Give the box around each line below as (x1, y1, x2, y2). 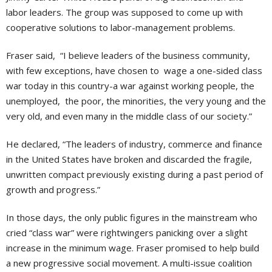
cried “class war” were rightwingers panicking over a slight (6, 226, 248, 239)
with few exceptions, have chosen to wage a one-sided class (6, 64, 262, 76)
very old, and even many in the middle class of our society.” (6, 110, 252, 122)
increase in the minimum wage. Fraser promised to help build (6, 242, 259, 254)
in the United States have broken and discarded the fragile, (6, 153, 252, 165)
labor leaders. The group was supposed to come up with (6, 6, 243, 18)
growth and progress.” (6, 183, 103, 195)
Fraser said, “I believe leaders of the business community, (6, 49, 250, 61)
